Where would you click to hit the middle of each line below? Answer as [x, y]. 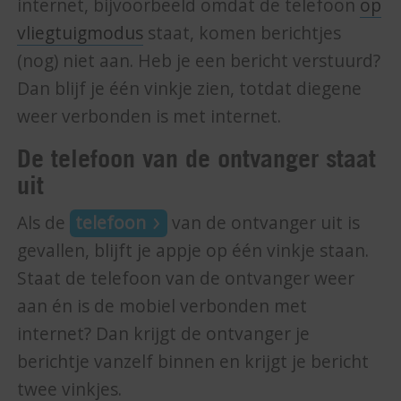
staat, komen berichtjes [243, 34]
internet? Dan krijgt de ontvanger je [164, 334]
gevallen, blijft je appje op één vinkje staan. [193, 251]
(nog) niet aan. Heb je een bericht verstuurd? [199, 61]
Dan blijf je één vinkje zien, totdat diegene [190, 89]
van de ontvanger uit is [263, 223]
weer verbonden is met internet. [149, 117]
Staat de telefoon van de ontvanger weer [186, 279]
